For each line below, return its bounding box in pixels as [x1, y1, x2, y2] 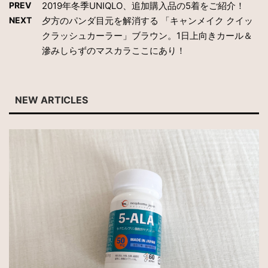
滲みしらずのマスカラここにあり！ [42, 45, 185, 57]
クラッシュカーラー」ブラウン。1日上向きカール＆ [42, 30, 252, 42]
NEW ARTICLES [15, 94, 88, 106]
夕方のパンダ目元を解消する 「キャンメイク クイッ [42, 15, 253, 27]
